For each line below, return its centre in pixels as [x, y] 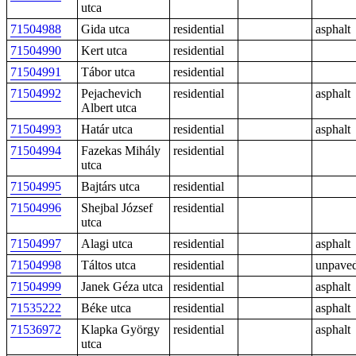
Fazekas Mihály [121, 151]
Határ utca [107, 129]
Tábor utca [108, 72]
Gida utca [105, 29]
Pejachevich [111, 93]
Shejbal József [117, 208]
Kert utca [104, 50]
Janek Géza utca [122, 286]
